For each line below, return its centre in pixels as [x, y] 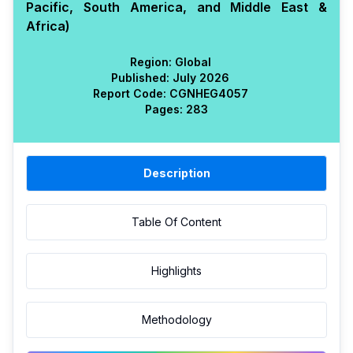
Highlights [176, 271]
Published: [140, 78]
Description [176, 173]
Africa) [48, 26]
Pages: [164, 109]
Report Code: [129, 93]
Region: [150, 62]
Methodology [176, 320]
